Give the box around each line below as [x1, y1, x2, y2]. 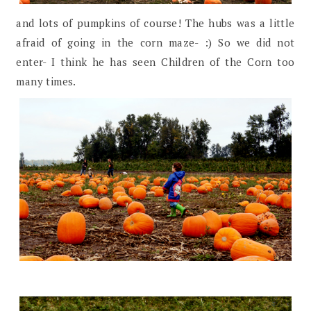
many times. [16, 74, 76, 88]
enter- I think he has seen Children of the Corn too [16, 54, 295, 69]
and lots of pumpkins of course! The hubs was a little [16, 15, 295, 30]
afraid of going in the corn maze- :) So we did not [16, 35, 295, 49]
